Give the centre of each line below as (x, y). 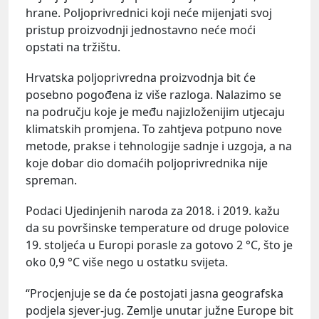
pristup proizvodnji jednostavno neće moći (141, 30)
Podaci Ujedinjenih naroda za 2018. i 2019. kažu (153, 211)
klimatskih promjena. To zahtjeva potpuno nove (154, 129)
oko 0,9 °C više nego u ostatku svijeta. (127, 262)
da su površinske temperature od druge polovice (157, 228)
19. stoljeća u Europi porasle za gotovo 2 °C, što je (159, 245)
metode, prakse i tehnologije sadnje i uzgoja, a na (159, 146)
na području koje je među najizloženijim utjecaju (155, 112)
